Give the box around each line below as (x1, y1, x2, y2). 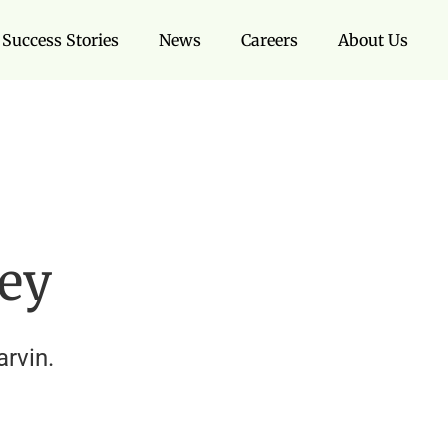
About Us (338, 30, 408, 50)
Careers (241, 30, 298, 50)
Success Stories (2, 30, 119, 50)
